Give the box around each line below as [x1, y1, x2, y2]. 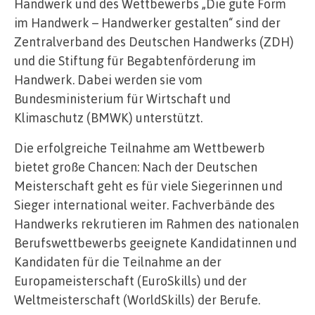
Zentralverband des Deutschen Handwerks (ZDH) [14, 34, 294, 50]
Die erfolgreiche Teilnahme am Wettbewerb [14, 140, 265, 156]
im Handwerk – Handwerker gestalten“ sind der [14, 15, 281, 31]
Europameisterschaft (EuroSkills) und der [14, 273, 247, 289]
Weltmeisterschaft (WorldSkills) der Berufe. [14, 292, 260, 308]
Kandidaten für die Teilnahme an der [14, 254, 221, 270]
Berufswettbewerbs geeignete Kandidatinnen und [14, 235, 297, 251]
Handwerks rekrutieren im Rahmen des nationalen [14, 216, 299, 232]
